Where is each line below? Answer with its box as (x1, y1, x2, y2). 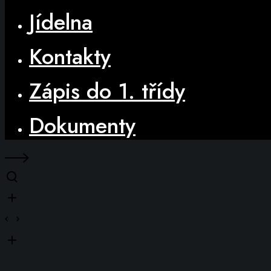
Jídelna (29, 6, 93, 38)
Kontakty (29, 41, 111, 73)
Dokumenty (29, 109, 135, 142)
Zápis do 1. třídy (29, 75, 185, 107)
